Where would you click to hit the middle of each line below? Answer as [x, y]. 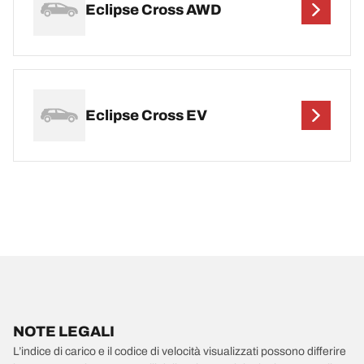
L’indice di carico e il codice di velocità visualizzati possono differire [180, 351]
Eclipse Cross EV [146, 115]
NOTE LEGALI [64, 331]
